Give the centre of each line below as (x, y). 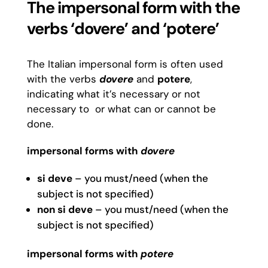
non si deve (66, 209)
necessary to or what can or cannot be (121, 109)
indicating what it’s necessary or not (113, 94)
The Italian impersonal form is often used (125, 64)
